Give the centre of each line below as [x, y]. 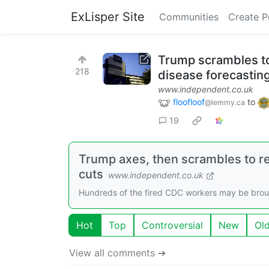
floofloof [189, 102]
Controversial [172, 225]
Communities [189, 17]
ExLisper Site [108, 17]
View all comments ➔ [117, 252]
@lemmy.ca [225, 102]
